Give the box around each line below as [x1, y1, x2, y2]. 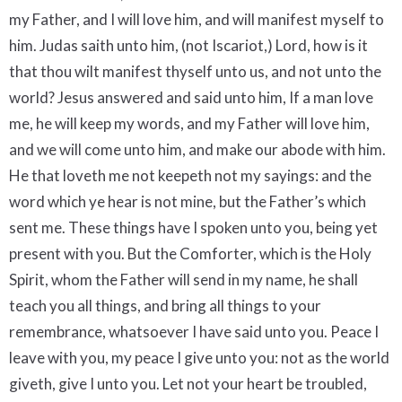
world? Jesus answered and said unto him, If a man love [9, 87, 373, 107]
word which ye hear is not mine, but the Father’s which [9, 191, 366, 211]
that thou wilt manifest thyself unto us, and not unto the [9, 61, 381, 81]
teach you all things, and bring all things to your [9, 295, 321, 315]
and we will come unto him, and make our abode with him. [9, 139, 386, 159]
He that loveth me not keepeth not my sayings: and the [9, 165, 371, 185]
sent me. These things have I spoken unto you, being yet [9, 217, 378, 237]
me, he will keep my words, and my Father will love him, [9, 113, 370, 133]
